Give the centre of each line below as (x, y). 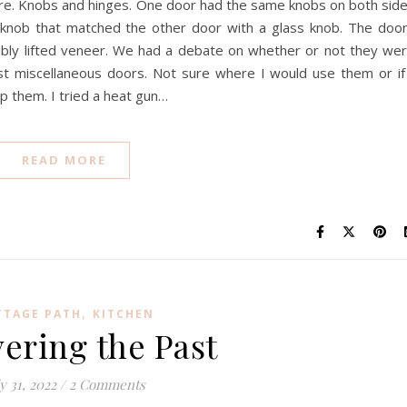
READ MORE (64, 160)
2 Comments (107, 384)
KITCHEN (123, 314)
